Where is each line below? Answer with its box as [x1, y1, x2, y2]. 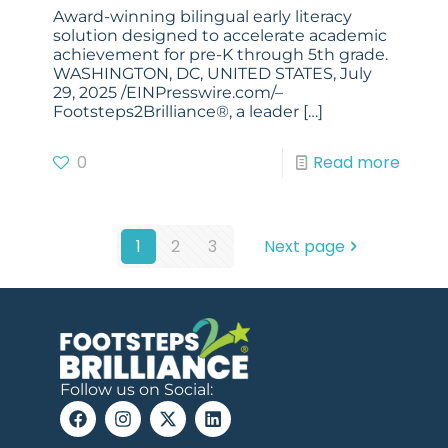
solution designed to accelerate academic [53, 26, 387, 46]
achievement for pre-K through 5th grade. [53, 45, 388, 65]
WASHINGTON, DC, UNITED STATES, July [53, 64, 372, 84]
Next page [264, 235, 345, 259]
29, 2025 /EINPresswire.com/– [53, 83, 283, 103]
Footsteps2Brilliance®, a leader [53, 102, 299, 122]
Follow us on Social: [60, 379, 213, 399]
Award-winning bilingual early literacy [53, 7, 352, 27]
